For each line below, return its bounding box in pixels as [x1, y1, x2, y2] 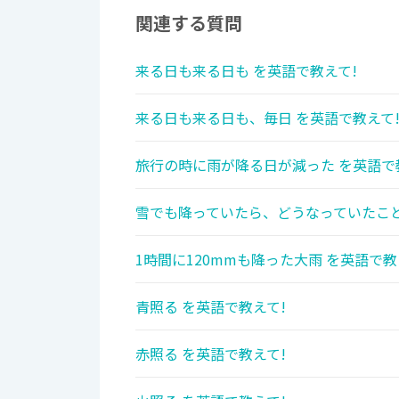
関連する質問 [135, 10, 242, 37]
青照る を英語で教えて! [135, 296, 286, 318]
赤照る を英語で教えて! [135, 343, 286, 365]
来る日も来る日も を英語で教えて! [135, 60, 357, 82]
